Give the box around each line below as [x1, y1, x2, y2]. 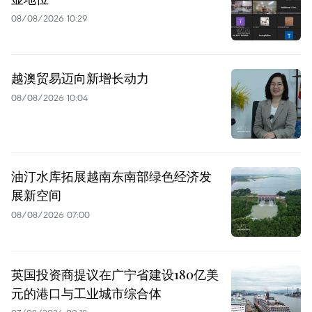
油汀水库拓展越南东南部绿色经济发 [11, 167, 212, 185]
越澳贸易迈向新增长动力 [11, 69, 149, 86]
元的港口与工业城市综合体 [11, 284, 162, 302]
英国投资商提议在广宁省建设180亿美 [11, 265, 219, 283]
